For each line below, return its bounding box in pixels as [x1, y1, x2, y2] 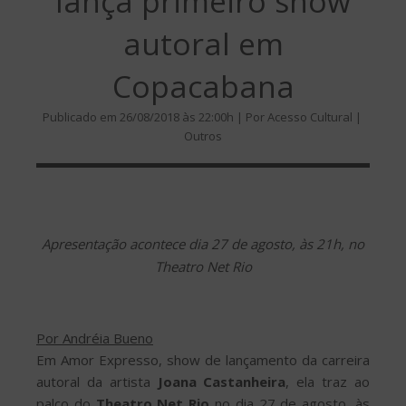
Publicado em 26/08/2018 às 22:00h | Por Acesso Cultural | [42, 109, 364, 126]
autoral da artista [36, 372, 158, 391]
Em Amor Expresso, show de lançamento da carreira [36, 350, 370, 369]
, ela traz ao [285, 372, 371, 391]
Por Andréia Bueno [36, 328, 153, 347]
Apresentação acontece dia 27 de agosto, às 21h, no [42, 234, 364, 253]
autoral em [122, 23, 284, 65]
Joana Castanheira [157, 372, 286, 391]
